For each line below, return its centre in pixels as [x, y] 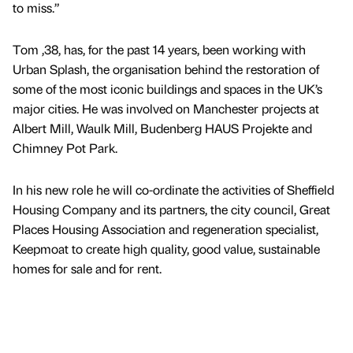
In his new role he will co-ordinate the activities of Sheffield [173, 189]
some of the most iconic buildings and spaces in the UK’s [167, 88]
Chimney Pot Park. [65, 147]
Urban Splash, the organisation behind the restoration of [166, 69]
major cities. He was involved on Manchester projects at [166, 108]
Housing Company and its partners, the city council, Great [171, 209]
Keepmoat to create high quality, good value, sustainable [166, 248]
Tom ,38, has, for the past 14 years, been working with [159, 49]
